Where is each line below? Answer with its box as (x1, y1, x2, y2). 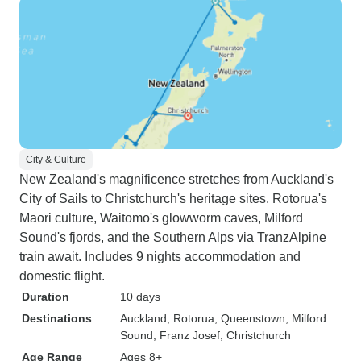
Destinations (22, 312, 92, 325)
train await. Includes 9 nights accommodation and (19, 250, 301, 263)
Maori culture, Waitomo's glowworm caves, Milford (19, 211, 303, 225)
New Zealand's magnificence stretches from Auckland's (19, 172, 334, 186)
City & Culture (26, 154, 86, 165)
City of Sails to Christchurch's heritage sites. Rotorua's (19, 192, 327, 205)
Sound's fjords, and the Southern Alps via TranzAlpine (19, 230, 326, 244)
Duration (22, 290, 69, 303)
